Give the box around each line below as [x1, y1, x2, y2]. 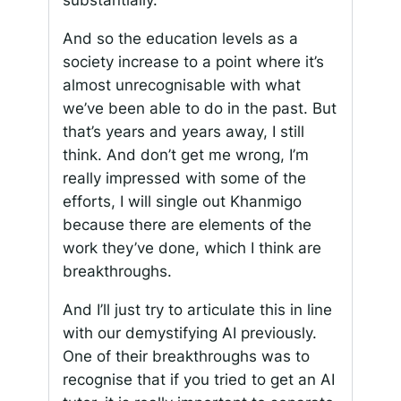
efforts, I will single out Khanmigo [62, 192, 302, 211]
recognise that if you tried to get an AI [62, 371, 335, 389]
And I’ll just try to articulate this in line [62, 301, 332, 320]
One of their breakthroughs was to [62, 347, 310, 366]
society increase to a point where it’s [62, 53, 324, 72]
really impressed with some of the [62, 169, 306, 188]
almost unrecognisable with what [62, 76, 301, 95]
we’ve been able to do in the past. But [62, 99, 337, 118]
